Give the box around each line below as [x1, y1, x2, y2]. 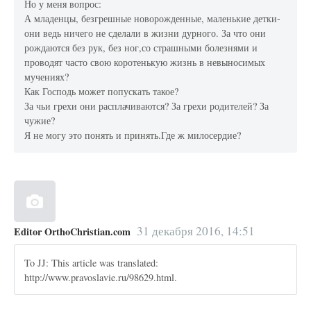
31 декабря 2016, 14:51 [136, 223, 255, 239]
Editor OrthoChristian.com [14, 224, 131, 239]
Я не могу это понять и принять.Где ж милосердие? [24, 128, 242, 142]
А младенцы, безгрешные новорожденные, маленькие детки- [24, 11, 281, 25]
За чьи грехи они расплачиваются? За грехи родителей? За [24, 99, 269, 112]
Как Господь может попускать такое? [24, 84, 179, 98]
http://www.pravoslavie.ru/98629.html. [24, 270, 178, 284]
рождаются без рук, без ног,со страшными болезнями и [24, 40, 258, 54]
